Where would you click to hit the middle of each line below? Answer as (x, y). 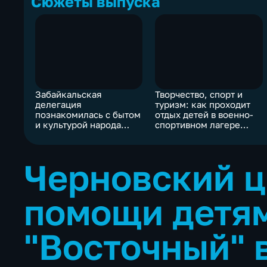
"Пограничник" (188, 135)
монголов (56, 135)
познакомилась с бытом (88, 115)
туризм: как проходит (203, 105)
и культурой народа (78, 125)
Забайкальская (68, 95)
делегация (58, 105)
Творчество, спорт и (199, 95)
